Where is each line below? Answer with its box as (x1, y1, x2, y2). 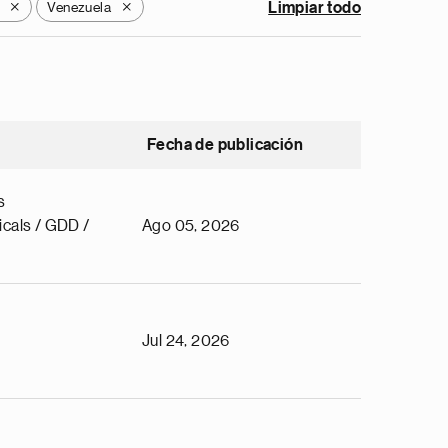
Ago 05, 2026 (142, 218, 240, 234)
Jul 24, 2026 (142, 333, 230, 349)
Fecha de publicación (147, 137, 303, 153)
